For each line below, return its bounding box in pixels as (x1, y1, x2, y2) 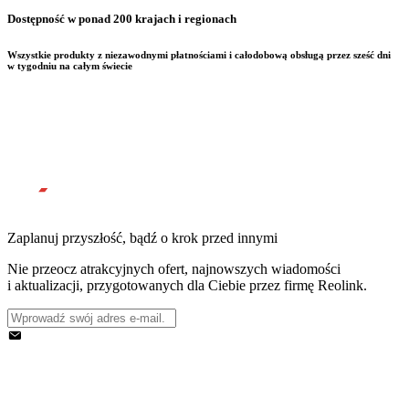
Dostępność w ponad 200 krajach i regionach (7, 12, 236, 26)
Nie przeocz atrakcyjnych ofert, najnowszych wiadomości (7, 260, 341, 277)
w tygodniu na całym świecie (7, 59, 132, 71)
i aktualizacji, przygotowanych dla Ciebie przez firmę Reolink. (7, 277, 367, 293)
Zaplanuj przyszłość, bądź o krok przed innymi (7, 229, 278, 246)
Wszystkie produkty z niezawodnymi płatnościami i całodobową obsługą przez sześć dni (7, 48, 391, 60)
